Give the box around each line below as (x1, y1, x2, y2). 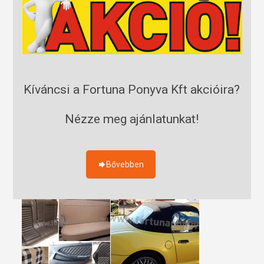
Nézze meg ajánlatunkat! (65, 112, 199, 127)
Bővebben (106, 160, 144, 170)
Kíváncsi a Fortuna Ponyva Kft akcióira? (24, 82, 240, 97)
